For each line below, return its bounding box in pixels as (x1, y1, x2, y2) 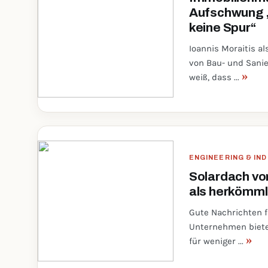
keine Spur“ (188, 21, 256, 34)
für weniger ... (188, 236, 246, 246)
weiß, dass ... (188, 72, 242, 83)
